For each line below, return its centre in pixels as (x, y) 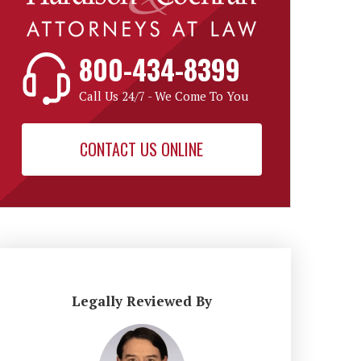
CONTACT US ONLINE (142, 149)
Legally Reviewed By (141, 301)
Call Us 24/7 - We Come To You (164, 96)
